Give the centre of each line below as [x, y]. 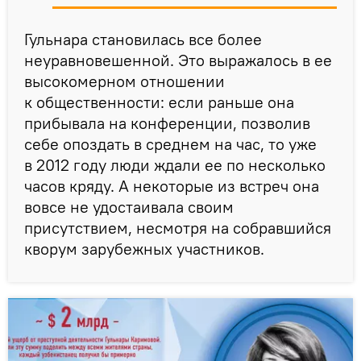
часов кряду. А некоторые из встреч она [172, 185]
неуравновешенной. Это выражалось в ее [178, 60]
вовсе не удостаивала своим [129, 206]
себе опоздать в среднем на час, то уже [170, 143]
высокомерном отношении [124, 81]
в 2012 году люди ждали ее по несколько [175, 164]
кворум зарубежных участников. [144, 248]
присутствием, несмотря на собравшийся [178, 227]
